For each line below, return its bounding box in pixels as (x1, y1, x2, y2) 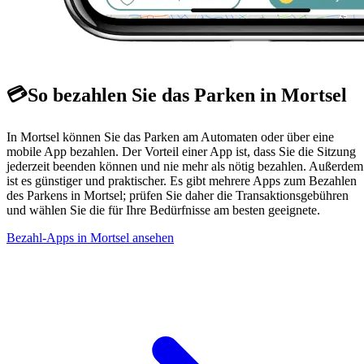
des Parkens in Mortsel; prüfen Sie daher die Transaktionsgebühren (6, 188, 349, 203)
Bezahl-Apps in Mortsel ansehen (6, 231, 174, 245)
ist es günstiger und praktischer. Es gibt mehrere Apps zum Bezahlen (6, 174, 357, 188)
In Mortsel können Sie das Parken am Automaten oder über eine (6, 130, 334, 145)
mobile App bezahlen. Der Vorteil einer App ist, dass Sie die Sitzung (6, 145, 356, 159)
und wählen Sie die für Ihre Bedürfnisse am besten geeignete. (6, 203, 320, 218)
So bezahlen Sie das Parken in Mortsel (28, 84, 347, 106)
